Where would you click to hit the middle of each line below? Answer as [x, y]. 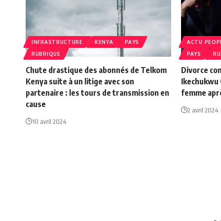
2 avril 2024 [203, 110]
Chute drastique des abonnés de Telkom [96, 70]
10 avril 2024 [49, 122]
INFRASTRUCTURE [57, 42]
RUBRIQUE [46, 54]
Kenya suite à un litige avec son [80, 82]
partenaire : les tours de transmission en [97, 93]
